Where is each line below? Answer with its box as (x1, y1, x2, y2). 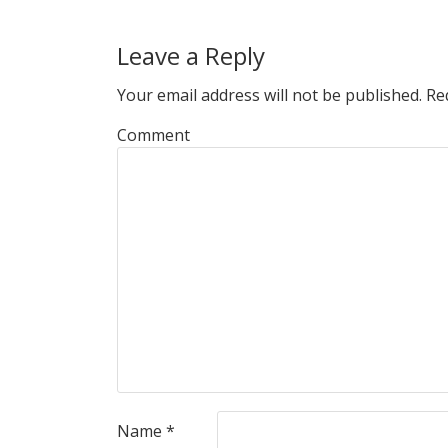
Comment (117, 123, 190, 146)
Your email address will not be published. (117, 84, 422, 106)
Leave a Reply (117, 39, 265, 72)
